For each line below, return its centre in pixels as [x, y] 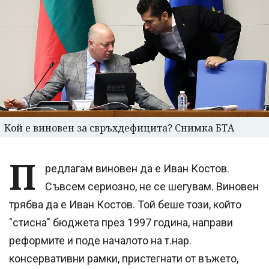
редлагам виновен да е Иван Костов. [137, 168]
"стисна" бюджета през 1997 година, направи [121, 222]
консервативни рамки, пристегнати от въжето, [124, 258]
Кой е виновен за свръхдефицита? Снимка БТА [119, 128]
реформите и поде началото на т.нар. [100, 240]
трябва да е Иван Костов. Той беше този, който [125, 204]
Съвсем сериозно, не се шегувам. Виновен [152, 186]
